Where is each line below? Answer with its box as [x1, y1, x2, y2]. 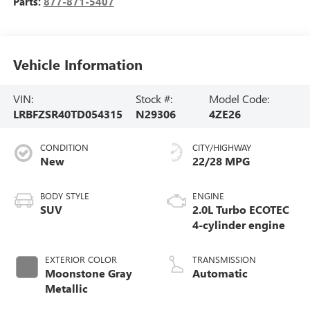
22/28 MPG [192, 153, 250, 168]
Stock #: [135, 91, 172, 106]
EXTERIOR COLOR [44, 253, 117, 265]
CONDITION [39, 140, 89, 153]
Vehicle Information [12, 55, 143, 74]
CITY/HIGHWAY [192, 140, 251, 153]
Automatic [192, 265, 248, 280]
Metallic [44, 280, 88, 295]
